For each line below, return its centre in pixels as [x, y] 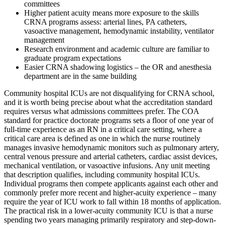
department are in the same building [80, 76]
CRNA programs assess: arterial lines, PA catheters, [105, 22]
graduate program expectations [73, 58]
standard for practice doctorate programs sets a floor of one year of [109, 120]
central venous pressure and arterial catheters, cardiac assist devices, [111, 156]
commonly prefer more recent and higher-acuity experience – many [110, 192]
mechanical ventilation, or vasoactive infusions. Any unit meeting [107, 165]
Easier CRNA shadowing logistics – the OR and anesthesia [118, 67]
